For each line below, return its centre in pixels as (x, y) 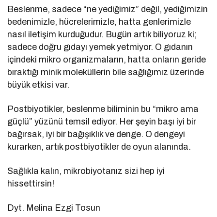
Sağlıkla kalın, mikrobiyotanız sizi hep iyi (86, 171)
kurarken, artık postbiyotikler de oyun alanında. (99, 147)
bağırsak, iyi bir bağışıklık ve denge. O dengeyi (96, 134)
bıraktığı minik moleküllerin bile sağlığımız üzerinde (106, 72)
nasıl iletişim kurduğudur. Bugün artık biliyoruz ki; (102, 35)
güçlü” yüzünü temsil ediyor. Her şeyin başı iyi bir (102, 122)
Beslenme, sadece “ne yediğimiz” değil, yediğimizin (108, 9)
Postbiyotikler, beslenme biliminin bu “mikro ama (103, 109)
